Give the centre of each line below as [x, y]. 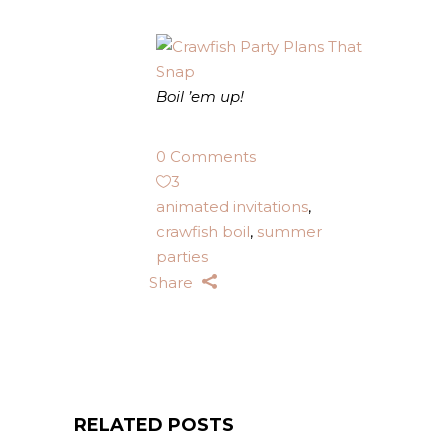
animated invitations [232, 206]
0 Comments [206, 156]
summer [289, 231]
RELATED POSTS [154, 425]
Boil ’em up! [200, 96]
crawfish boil [203, 231]
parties [182, 256]
